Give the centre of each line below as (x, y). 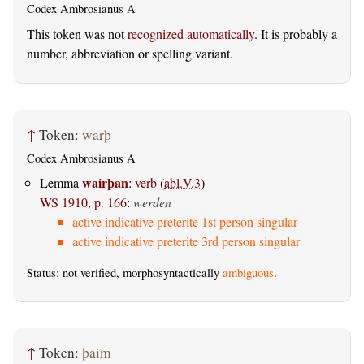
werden (152, 202)
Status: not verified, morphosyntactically (125, 273)
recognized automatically (191, 34)
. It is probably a (296, 34)
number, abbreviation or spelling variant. (130, 54)
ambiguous (248, 273)
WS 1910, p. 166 (83, 202)
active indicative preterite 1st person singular (185, 222)
